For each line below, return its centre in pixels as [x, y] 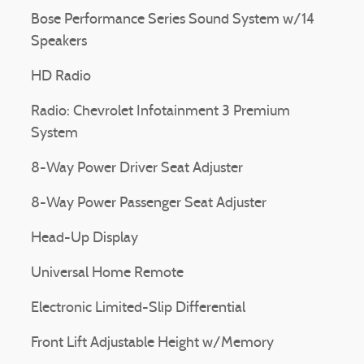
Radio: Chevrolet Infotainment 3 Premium [160, 112]
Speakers [59, 42]
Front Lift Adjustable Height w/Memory [152, 343]
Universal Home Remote [107, 273]
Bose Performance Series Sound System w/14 [173, 20]
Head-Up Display [84, 238]
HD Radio [61, 77]
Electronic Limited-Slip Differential [138, 308]
